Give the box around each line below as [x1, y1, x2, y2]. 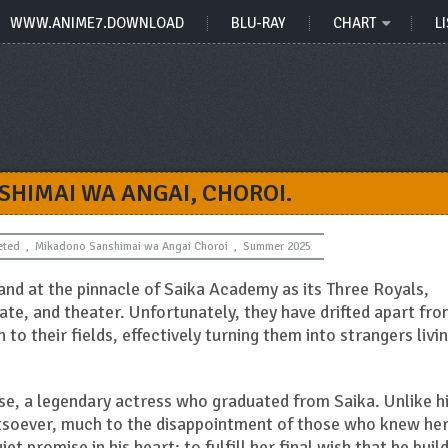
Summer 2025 [243, 239, 311, 254]
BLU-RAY [231, 14, 286, 32]
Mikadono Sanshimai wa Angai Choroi [35, 239, 228, 254]
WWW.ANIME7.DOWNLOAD [10, 14, 184, 32]
